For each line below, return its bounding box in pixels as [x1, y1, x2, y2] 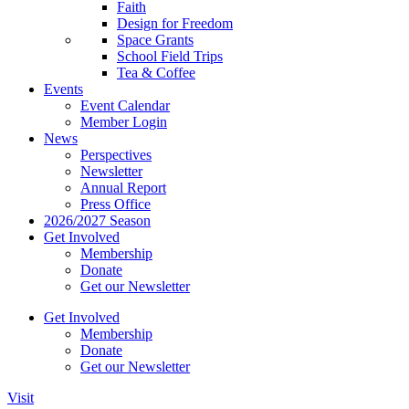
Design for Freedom [117, 16, 233, 31]
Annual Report [80, 180, 166, 195]
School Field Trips [117, 48, 223, 64]
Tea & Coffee [117, 65, 195, 80]
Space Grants [117, 32, 194, 47]
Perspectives [80, 147, 152, 163]
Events [44, 81, 83, 97]
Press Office [80, 196, 151, 212]
